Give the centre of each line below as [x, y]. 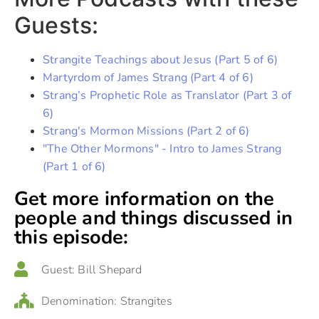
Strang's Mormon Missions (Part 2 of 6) [146, 131]
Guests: [57, 25]
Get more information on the [145, 199]
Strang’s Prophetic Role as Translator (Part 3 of [167, 95]
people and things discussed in [154, 218]
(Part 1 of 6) [74, 166]
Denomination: [79, 301]
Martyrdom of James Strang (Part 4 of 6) [148, 77]
